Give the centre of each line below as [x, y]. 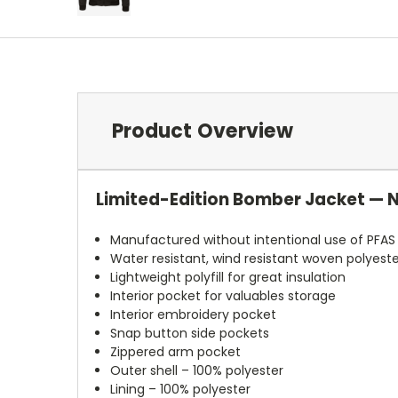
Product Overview [202, 131]
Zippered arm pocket [176, 351]
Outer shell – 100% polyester [197, 370]
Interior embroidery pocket [194, 314]
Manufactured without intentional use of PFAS [253, 239]
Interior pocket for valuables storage [223, 295]
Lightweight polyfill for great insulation [228, 277]
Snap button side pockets [190, 333]
